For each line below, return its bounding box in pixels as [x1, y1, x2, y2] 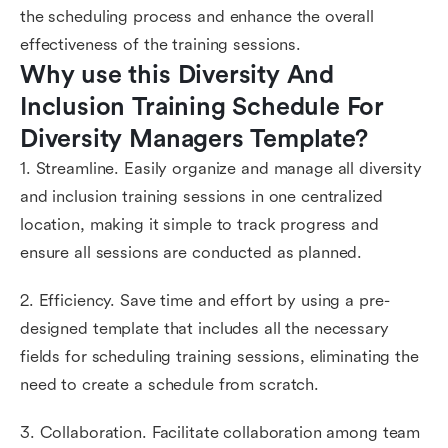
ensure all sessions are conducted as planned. [20, 243, 363, 262]
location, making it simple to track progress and [20, 215, 379, 234]
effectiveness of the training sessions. [20, 35, 302, 54]
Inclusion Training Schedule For [20, 93, 385, 121]
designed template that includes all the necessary [20, 319, 389, 338]
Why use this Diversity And [20, 61, 335, 89]
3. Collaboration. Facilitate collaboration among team [20, 423, 421, 442]
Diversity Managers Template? [20, 125, 368, 153]
